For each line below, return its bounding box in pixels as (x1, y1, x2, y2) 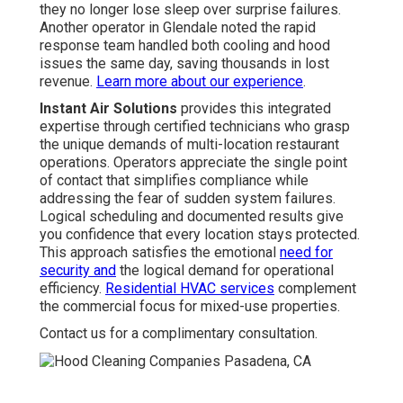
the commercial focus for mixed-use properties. (40, 298, 340, 316)
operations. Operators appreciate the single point (40, 154, 347, 172)
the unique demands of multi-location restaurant (40, 136, 339, 154)
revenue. (40, 73, 96, 91)
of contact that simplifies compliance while (40, 172, 309, 190)
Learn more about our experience (96, 73, 303, 91)
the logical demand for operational (116, 262, 334, 280)
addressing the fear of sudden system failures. (40, 190, 336, 208)
